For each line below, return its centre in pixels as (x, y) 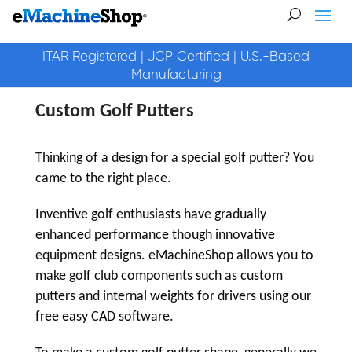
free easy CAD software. (104, 317)
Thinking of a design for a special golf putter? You (174, 158)
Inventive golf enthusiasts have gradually (150, 215)
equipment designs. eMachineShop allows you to (174, 256)
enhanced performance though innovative (155, 235)
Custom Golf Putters (114, 112)
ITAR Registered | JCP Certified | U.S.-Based (176, 56)
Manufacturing (176, 74)
